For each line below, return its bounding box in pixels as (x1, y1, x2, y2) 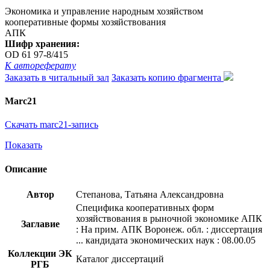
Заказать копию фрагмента (111, 72, 224, 83)
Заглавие (20, 218, 60, 229)
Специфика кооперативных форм (76, 202, 214, 213)
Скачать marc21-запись (5, 119, 98, 130)
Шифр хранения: (5, 38, 80, 49)
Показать (5, 140, 42, 151)
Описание (5, 163, 47, 174)
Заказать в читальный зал (5, 72, 109, 83)
